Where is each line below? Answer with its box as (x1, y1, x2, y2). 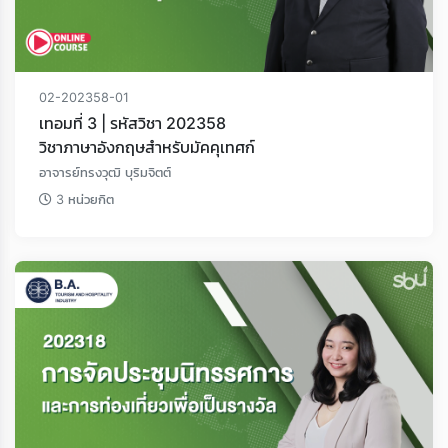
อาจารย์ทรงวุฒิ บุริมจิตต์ (39, 165, 171, 181)
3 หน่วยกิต (52, 192, 114, 208)
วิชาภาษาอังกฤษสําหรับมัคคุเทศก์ (39, 137, 255, 158)
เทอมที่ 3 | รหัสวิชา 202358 (101, 113, 226, 134)
